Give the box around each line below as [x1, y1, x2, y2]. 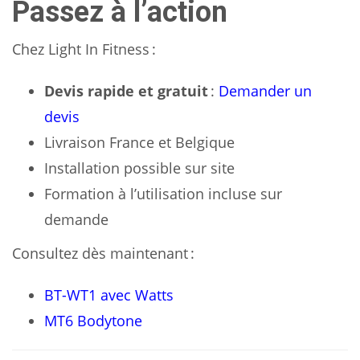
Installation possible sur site [44, 158, 235, 178]
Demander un [219, 81, 312, 100]
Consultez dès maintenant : [12, 243, 194, 263]
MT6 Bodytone [44, 311, 142, 330]
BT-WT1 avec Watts [44, 285, 174, 305]
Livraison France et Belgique [44, 133, 235, 152]
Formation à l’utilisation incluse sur [44, 184, 282, 203]
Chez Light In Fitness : [12, 39, 156, 59]
